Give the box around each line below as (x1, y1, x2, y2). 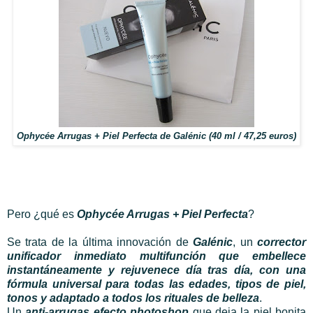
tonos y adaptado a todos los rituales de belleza (7, 292, 259, 305)
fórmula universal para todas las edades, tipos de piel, (7, 278, 306, 291)
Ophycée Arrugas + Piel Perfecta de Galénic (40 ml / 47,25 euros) (17, 131, 296, 142)
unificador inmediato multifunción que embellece (7, 250, 306, 263)
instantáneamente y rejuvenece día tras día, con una (7, 264, 306, 277)
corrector (257, 236, 307, 249)
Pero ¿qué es (7, 208, 77, 221)
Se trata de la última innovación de (7, 236, 194, 249)
